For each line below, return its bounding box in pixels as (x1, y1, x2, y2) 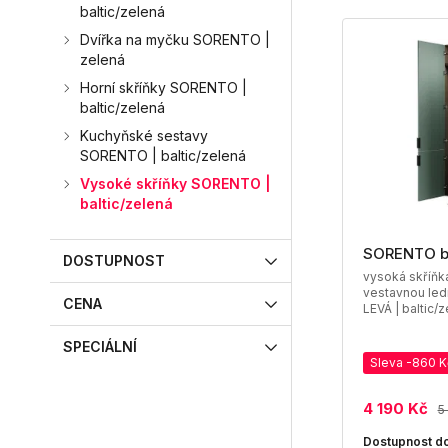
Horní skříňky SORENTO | (80, 79, 247, 96)
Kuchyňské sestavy (80, 127, 208, 144)
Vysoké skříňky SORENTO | (80, 175, 271, 192)
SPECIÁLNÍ (63, 338, 137, 355)
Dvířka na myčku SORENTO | (80, 31, 270, 48)
